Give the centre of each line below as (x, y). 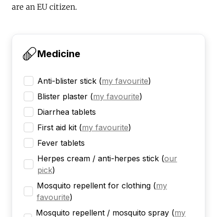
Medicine (59, 54)
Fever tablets (61, 143)
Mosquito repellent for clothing (93, 186)
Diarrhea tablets (67, 112)
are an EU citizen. (44, 7)
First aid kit (57, 128)
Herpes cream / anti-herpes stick (98, 159)
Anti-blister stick (67, 81)
